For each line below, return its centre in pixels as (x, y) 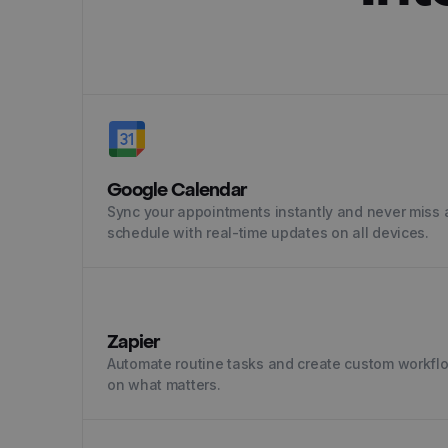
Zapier (134, 342)
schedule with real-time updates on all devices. (268, 232)
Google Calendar (177, 190)
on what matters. (164, 384)
